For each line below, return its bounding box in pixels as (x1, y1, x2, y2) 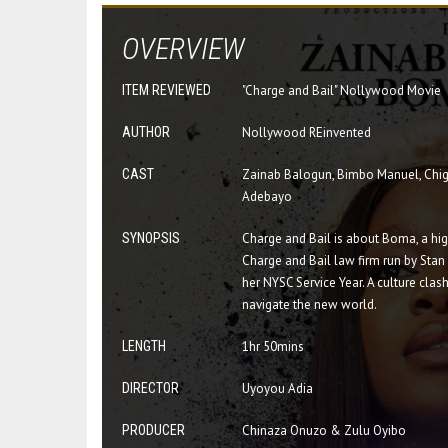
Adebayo (242, 187, 292, 205)
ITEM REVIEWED (122, 81, 211, 98)
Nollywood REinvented (242, 123, 371, 141)
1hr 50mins (242, 337, 304, 355)
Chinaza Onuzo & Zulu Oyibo (242, 421, 406, 439)
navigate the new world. (242, 295, 377, 313)
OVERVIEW (122, 30, 244, 66)
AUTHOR (122, 123, 170, 140)
